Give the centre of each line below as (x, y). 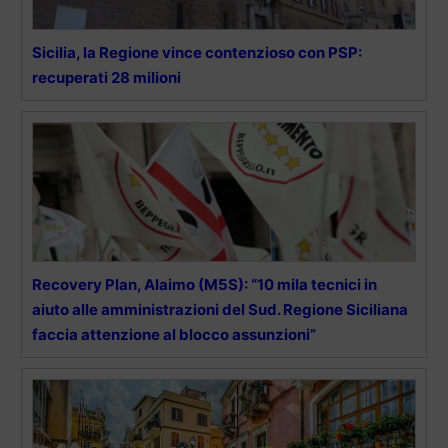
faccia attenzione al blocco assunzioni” (174, 334)
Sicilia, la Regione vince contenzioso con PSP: (197, 52)
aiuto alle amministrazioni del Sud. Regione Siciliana (220, 309)
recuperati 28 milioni (106, 77)
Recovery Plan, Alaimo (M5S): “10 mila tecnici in (204, 284)
